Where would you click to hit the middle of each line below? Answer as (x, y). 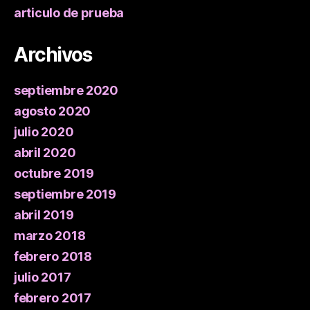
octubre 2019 (54, 174)
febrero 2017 (53, 298)
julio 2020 (44, 132)
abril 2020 (45, 153)
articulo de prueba (69, 13)
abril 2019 (44, 215)
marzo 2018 (50, 236)
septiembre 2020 (66, 91)
